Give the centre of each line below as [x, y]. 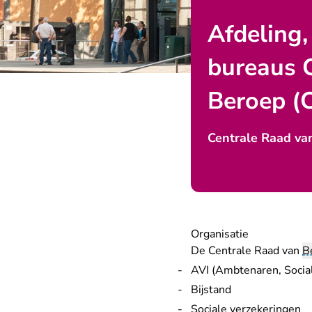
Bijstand [211, 290]
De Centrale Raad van [247, 251]
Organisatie [220, 234]
